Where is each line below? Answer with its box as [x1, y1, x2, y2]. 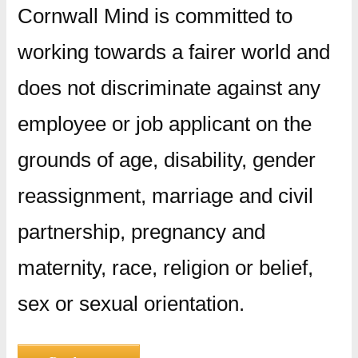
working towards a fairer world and [17, 40, 330, 65]
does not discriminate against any [17, 76, 320, 101]
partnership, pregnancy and [17, 220, 265, 245]
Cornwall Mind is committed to [17, 4, 292, 29]
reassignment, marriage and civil [17, 184, 313, 209]
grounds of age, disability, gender [17, 148, 316, 173]
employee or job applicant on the [17, 112, 312, 137]
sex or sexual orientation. [17, 292, 245, 316]
